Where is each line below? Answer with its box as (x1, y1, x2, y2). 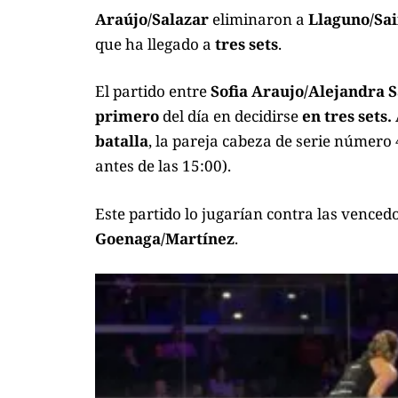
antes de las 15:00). (95, 155, 231, 177)
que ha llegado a (95, 33, 215, 54)
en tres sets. (302, 106, 392, 127)
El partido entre (95, 81, 211, 102)
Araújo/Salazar (95, 8, 209, 29)
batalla (95, 131, 148, 152)
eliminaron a (209, 8, 308, 29)
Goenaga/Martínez (95, 227, 235, 249)
